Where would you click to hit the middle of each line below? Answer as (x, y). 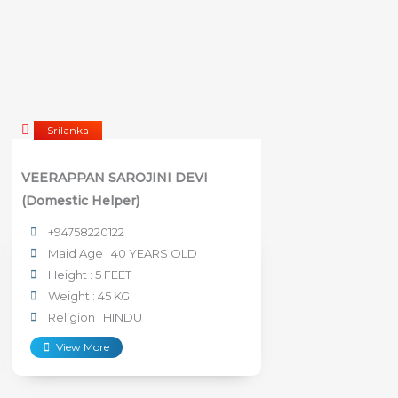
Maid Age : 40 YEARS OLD (123, 253)
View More (83, 346)
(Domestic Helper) (80, 200)
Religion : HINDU (95, 317)
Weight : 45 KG (89, 295)
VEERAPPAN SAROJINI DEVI (115, 177)
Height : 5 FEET (90, 274)
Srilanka (68, 130)
